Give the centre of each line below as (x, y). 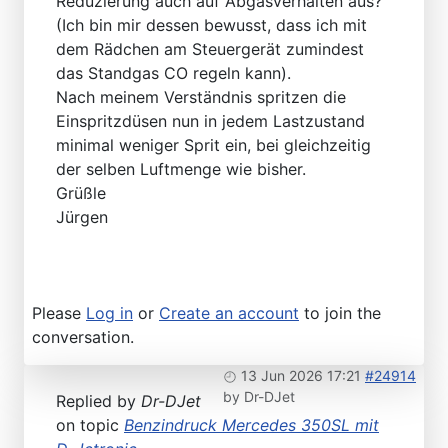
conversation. (83, 337)
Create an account (229, 313)
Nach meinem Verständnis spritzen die (201, 97)
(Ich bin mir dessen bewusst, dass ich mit (211, 25)
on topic (90, 425)
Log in (109, 313)
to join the (340, 313)
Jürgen (82, 217)
